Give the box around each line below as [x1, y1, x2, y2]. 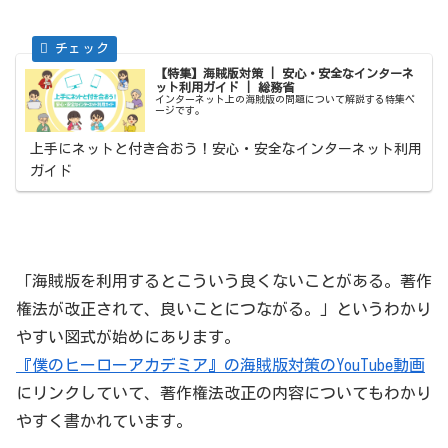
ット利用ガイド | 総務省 [155, 80, 295, 93]
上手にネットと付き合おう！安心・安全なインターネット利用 [30, 142, 423, 157]
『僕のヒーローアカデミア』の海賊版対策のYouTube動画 [16, 356, 425, 373]
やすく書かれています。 [16, 412, 192, 429]
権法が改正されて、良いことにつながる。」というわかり [16, 300, 432, 317]
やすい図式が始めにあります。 [16, 328, 240, 345]
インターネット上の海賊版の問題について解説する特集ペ [155, 93, 416, 104]
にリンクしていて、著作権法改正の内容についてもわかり [16, 384, 432, 401]
